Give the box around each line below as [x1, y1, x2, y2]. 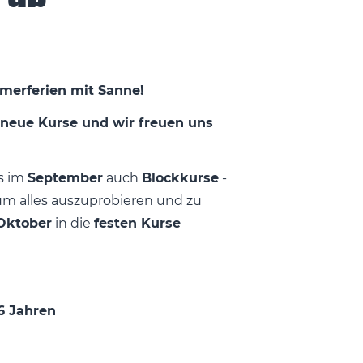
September [28, 169, 103, 186]
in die [52, 215, 94, 231]
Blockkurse [142, 169, 219, 186]
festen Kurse [94, 215, 181, 231]
